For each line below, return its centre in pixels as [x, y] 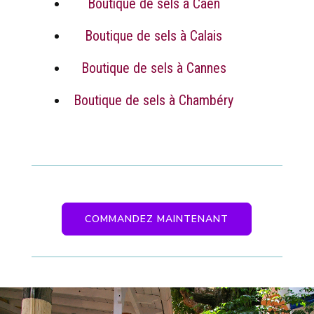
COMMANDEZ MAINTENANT [157, 219]
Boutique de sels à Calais [153, 35]
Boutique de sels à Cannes [153, 68]
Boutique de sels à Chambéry [153, 100]
